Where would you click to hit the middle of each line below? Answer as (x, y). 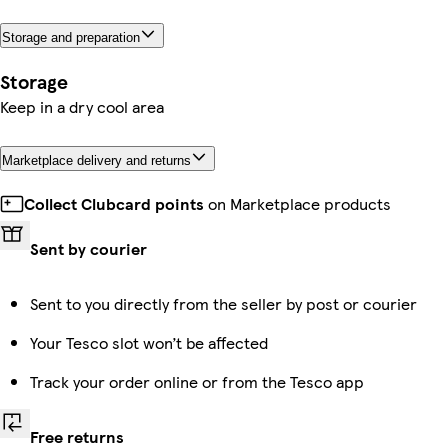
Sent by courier (88, 249)
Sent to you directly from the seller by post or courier (223, 304)
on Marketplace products (297, 204)
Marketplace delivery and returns (96, 161)
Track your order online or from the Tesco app (197, 382)
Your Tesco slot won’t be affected (149, 343)
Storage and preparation (71, 37)
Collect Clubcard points (114, 204)
